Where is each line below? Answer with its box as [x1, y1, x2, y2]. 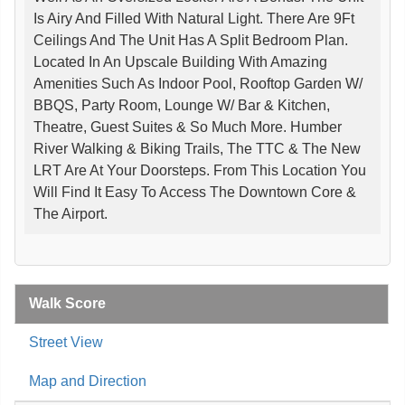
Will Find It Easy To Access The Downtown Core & [33, 184, 356, 200]
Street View [29, 334, 103, 350]
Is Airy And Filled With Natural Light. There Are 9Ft [33, 10, 354, 26]
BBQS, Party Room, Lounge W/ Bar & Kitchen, [33, 97, 330, 113]
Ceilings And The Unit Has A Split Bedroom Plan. [33, 32, 348, 48]
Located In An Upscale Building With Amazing [33, 53, 327, 70]
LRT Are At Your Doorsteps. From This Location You [33, 162, 366, 178]
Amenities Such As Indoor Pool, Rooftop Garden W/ [33, 75, 363, 91]
